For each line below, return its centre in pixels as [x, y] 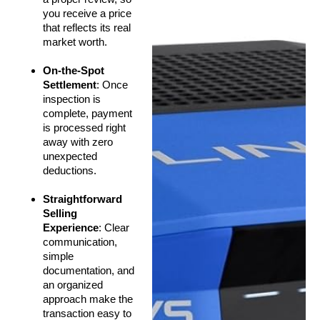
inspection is [72, 99]
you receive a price [87, 13]
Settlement [70, 84]
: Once [112, 84]
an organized [73, 284]
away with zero [78, 141]
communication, [80, 241]
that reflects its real [87, 27]
